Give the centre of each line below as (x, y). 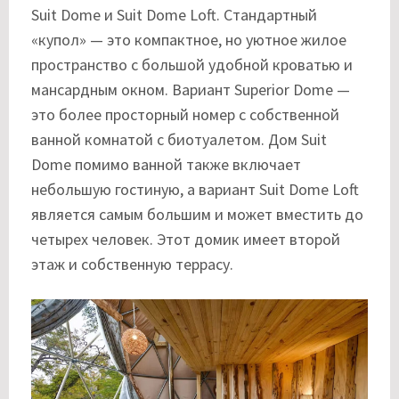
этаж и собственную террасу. (132, 264)
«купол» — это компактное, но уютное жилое (189, 40)
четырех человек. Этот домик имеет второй (186, 239)
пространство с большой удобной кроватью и (192, 65)
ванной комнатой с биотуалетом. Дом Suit (179, 139)
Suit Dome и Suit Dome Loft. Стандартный (174, 15)
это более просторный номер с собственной (185, 114)
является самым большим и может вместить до (197, 214)
